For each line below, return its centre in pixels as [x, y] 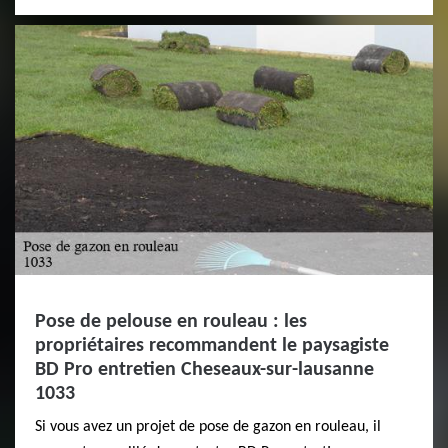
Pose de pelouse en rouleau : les [171, 322]
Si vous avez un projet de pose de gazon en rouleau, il [208, 427]
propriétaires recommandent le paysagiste [212, 346]
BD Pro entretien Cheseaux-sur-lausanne [204, 370]
